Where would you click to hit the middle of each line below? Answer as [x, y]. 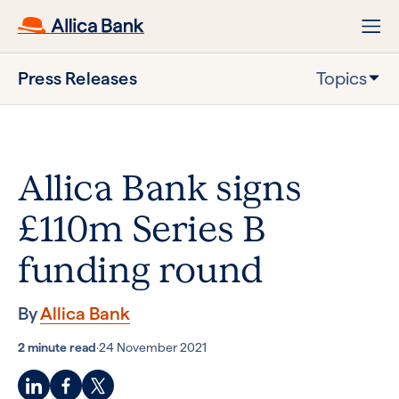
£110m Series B [142, 229]
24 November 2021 [153, 347]
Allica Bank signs [160, 188]
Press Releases [77, 78]
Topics [342, 78]
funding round [140, 270]
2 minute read [57, 347]
